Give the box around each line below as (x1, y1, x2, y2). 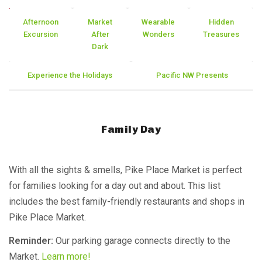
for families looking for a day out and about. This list (9, 180, 220, 191)
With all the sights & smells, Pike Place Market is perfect (9, 164, 242, 175)
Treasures (203, 30, 239, 39)
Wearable (142, 18, 175, 26)
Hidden (208, 18, 234, 26)
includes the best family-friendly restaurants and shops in (9, 196, 244, 207)
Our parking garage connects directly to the (53, 235, 230, 246)
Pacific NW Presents (156, 71, 228, 80)
